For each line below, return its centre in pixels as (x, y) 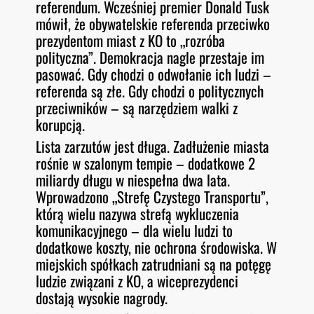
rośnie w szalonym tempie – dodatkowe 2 (146, 163)
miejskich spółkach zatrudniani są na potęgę (154, 264)
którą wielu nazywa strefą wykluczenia (138, 214)
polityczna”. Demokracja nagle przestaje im (150, 57)
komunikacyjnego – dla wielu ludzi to (135, 231)
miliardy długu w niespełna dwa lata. (133, 180)
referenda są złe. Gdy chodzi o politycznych (150, 91)
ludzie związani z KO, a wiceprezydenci (137, 281)
